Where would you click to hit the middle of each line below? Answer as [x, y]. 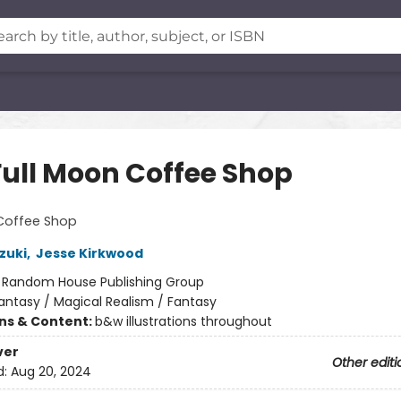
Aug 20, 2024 [51, 372]
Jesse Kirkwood [89, 253]
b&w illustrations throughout [183, 321]
